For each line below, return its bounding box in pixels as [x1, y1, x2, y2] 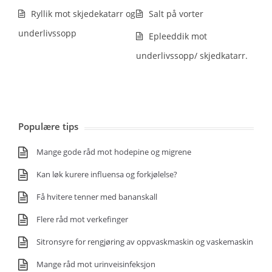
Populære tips [18, 120, 78, 132]
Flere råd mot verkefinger [36, 214, 128, 225]
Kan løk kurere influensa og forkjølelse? [36, 169, 177, 180]
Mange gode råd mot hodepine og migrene [36, 146, 191, 157]
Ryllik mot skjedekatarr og [31, 8, 135, 19]
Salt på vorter [149, 8, 203, 19]
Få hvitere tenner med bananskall [36, 191, 157, 202]
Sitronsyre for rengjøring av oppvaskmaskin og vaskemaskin [36, 236, 253, 247]
